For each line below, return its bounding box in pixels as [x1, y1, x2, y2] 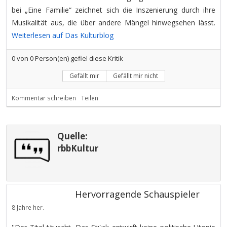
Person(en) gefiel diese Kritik [33, 54, 123, 63]
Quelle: [57, 130, 88, 142]
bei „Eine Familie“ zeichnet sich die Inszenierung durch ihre [12, 5, 215, 15]
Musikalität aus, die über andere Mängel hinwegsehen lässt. [12, 18, 215, 27]
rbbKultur [57, 142, 98, 154]
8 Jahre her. [12, 203, 44, 211]
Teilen [81, 94, 98, 102]
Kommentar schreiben [12, 94, 76, 102]
